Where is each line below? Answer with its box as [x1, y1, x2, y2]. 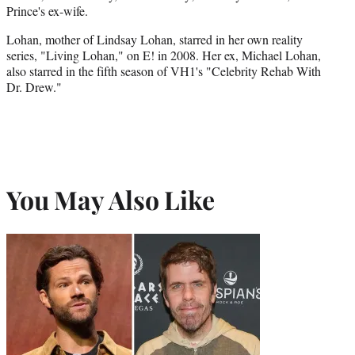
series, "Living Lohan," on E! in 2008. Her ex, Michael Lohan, [6, 46, 321, 63]
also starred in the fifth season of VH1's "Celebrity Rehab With [6, 62, 321, 79]
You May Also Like [6, 182, 215, 217]
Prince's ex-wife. [6, 2, 88, 19]
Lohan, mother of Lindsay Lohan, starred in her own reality [6, 30, 303, 48]
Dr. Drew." [6, 78, 62, 95]
